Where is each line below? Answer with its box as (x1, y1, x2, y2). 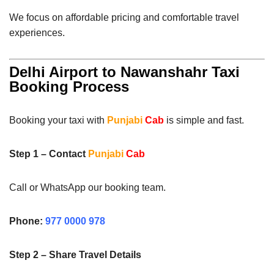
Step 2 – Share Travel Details (9, 249, 141, 260)
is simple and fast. (164, 114, 244, 125)
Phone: (9, 215, 43, 226)
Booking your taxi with (9, 114, 107, 125)
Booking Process (9, 78, 129, 95)
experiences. (9, 27, 65, 38)
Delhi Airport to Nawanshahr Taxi (9, 63, 240, 80)
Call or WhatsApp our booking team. (9, 182, 166, 193)
